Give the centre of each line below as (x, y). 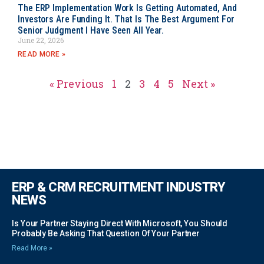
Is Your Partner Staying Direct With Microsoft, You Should (120, 224)
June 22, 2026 (41, 40)
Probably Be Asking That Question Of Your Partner (106, 234)
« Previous (76, 84)
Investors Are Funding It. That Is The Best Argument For (126, 19)
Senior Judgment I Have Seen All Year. (91, 31)
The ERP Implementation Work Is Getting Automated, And (127, 8)
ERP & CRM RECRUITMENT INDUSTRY (118, 187)
